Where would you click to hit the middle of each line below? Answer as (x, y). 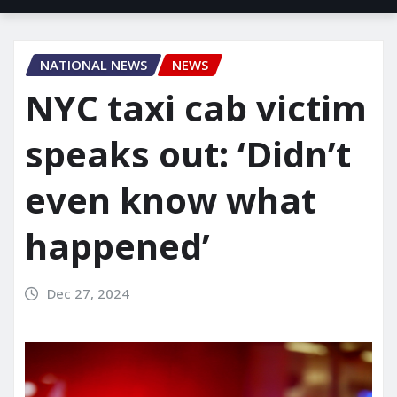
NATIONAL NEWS (93, 65)
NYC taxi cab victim (196, 108)
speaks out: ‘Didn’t (188, 154)
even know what (171, 200)
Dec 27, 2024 (88, 293)
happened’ (117, 246)
